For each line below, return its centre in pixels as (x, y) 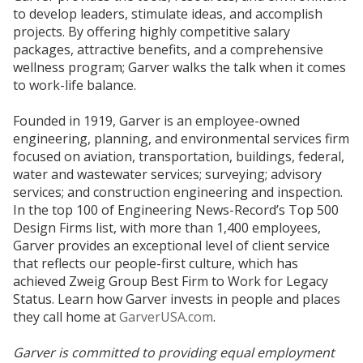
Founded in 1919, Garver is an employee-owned (156, 121)
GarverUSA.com (166, 317)
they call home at (66, 317)
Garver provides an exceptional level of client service (171, 246)
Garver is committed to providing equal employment (174, 352)
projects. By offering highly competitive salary (152, 32)
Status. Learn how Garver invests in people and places (177, 299)
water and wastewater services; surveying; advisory (167, 174)
